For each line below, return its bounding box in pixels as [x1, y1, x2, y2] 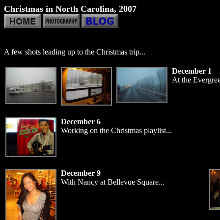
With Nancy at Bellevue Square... [61, 178, 165, 186]
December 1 [172, 67, 212, 75]
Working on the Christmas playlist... [61, 126, 172, 135]
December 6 [61, 117, 101, 126]
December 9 [61, 169, 101, 177]
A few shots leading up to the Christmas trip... [4, 48, 145, 56]
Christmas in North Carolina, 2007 [4, 4, 137, 14]
